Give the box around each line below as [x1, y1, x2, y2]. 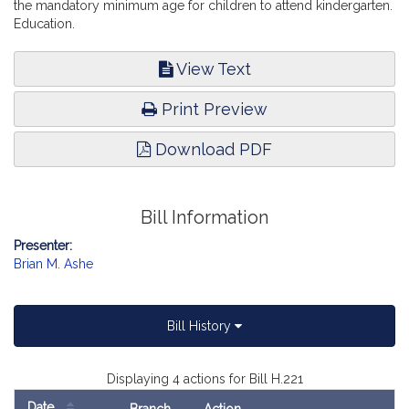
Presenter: [14, 238, 72, 253]
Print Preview [157, 100, 267, 119]
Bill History [167, 319, 235, 333]
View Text [172, 59, 251, 79]
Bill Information [141, 207, 268, 228]
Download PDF [151, 140, 272, 159]
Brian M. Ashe [14, 257, 93, 271]
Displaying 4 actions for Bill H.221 [106, 372, 303, 386]
